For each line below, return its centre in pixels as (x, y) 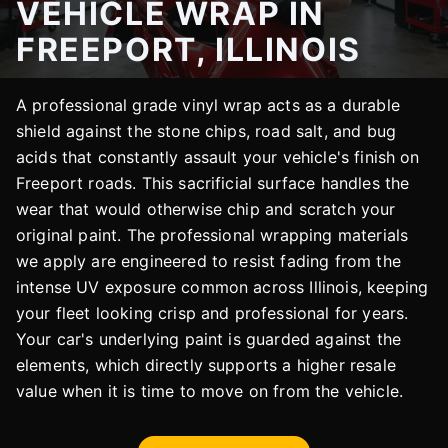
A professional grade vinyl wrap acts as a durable (208, 105)
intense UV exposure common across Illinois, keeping (222, 287)
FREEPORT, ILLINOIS (188, 49)
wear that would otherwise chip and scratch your (206, 209)
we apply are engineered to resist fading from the (208, 261)
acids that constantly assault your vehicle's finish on (218, 157)
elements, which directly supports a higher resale (206, 365)
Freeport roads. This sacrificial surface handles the (213, 183)
